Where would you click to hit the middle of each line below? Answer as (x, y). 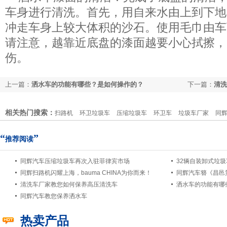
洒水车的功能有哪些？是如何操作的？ (87, 84)
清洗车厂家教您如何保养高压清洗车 (69, 184)
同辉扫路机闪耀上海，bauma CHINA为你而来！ (86, 173)
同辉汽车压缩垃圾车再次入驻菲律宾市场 (75, 161)
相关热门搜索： (30, 112)
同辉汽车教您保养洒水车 (54, 196)
